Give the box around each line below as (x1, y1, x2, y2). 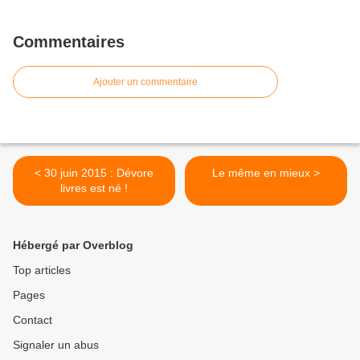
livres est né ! (60, 182, 128, 195)
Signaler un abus (13, 338, 99, 352)
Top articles (13, 264, 71, 277)
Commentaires (13, 33, 125, 51)
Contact (13, 313, 52, 327)
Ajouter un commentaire (93, 76, 198, 88)
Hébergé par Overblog (13, 239, 133, 252)
